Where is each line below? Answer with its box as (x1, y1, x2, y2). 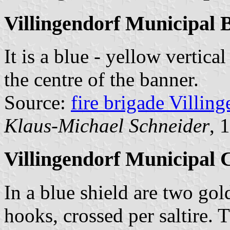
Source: (4, 91, 71, 114)
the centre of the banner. (4, 68, 199, 91)
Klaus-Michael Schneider (4, 114, 209, 137)
